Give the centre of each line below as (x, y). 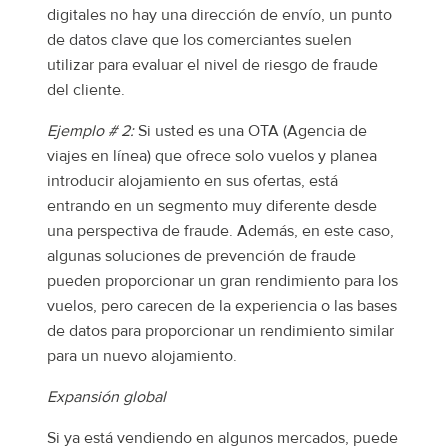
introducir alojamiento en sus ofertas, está (192, 181)
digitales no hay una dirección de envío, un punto (219, 15)
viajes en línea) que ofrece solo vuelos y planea (212, 156)
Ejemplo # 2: (90, 131)
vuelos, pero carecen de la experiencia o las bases (222, 306)
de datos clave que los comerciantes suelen (199, 40)
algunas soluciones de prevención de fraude (201, 256)
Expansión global (106, 397)
